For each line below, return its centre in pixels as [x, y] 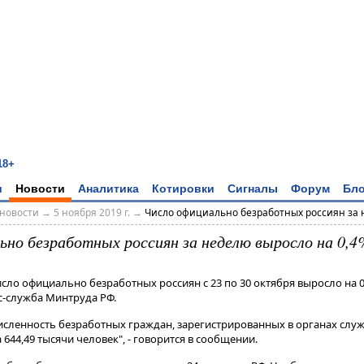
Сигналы [253, 188]
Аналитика [108, 188]
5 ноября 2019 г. [91, 213]
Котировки [183, 188]
